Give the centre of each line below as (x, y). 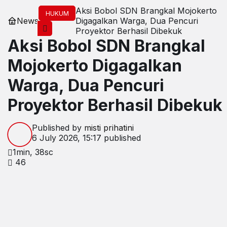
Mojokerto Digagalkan (95, 66)
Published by (58, 128)
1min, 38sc (33, 152)
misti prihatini (109, 128)
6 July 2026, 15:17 (67, 138)
